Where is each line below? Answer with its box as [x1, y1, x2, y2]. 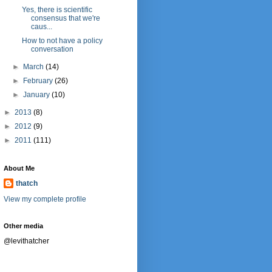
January [23, 90, 52, 100]
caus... [30, 22, 52, 32]
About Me [4, 165, 35, 172]
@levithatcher [4, 237, 49, 246]
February [23, 76, 55, 86]
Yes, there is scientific [21, 5, 92, 15]
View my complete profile [4, 195, 86, 204]
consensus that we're [30, 14, 100, 23]
